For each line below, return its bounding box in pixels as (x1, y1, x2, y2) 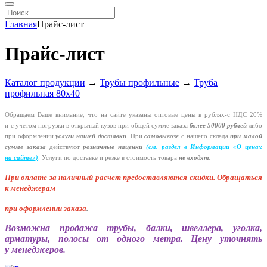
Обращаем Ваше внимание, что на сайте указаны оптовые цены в (5, 111, 204, 119)
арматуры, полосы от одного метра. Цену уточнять (5, 234, 262, 244)
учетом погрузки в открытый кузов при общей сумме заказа (14, 122, 190, 129)
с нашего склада (179, 133, 231, 140)
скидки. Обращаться (187, 173, 263, 182)
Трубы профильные (100, 77, 179, 88)
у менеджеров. (5, 244, 68, 255)
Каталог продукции (5, 77, 85, 88)
